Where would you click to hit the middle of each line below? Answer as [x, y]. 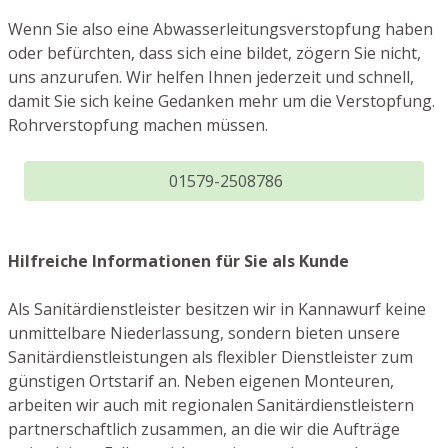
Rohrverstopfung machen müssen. [138, 125]
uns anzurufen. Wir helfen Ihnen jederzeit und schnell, [211, 77]
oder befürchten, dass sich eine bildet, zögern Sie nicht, [214, 53]
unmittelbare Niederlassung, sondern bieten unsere [204, 333]
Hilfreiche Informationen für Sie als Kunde [178, 261]
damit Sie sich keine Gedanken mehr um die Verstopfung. [221, 101]
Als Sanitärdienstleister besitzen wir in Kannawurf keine [217, 309]
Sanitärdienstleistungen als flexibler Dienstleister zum [210, 357]
